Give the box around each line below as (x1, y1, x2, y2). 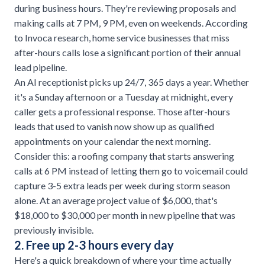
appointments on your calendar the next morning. (14, 135, 211, 147)
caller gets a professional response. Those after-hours (14, 106, 230, 118)
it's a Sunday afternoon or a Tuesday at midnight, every (14, 91, 233, 103)
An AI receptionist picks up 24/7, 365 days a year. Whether (14, 76, 249, 88)
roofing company (78, 150, 147, 162)
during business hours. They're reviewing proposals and (14, 2, 236, 14)
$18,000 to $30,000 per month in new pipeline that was (14, 209, 235, 221)
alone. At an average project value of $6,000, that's (14, 195, 218, 206)
